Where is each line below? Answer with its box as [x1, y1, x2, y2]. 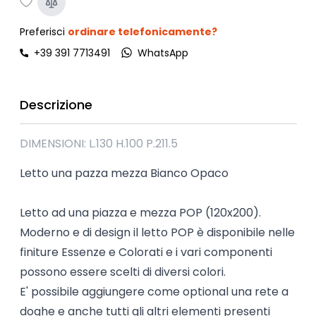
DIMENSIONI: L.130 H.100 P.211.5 [19, 135, 178, 152]
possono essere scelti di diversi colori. [19, 263, 226, 280]
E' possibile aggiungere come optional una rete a [19, 283, 288, 300]
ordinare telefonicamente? [67, 24, 217, 39]
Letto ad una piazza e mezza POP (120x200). [19, 204, 261, 221]
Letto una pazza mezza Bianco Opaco [19, 164, 229, 181]
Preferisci [19, 24, 68, 39]
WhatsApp [137, 45, 188, 60]
